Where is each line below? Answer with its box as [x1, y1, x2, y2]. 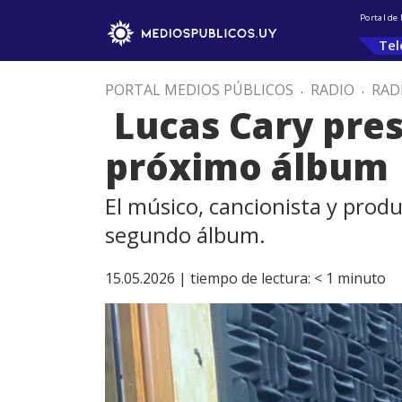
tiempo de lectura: [190, 268, 310, 288]
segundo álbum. [105, 220, 266, 249]
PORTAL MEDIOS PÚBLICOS [105, 80, 293, 100]
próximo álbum [105, 142, 389, 191]
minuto [337, 268, 386, 288]
